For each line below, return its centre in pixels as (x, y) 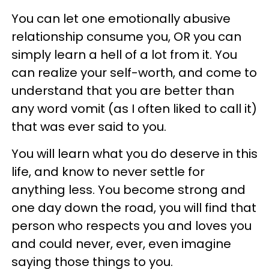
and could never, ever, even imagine (121, 243)
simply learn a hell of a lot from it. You (124, 54)
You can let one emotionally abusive (121, 18)
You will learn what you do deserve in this (134, 153)
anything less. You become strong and (128, 189)
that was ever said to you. (89, 126)
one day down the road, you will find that (134, 207)
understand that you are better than (123, 90)
